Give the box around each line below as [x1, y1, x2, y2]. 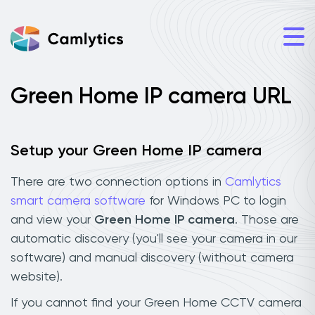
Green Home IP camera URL [11, 86, 292, 108]
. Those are [235, 213, 299, 226]
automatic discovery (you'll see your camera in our [11, 232, 297, 245]
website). [11, 270, 63, 283]
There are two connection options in [11, 175, 225, 188]
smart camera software [11, 194, 146, 207]
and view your [11, 213, 94, 226]
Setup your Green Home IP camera [11, 143, 262, 159]
